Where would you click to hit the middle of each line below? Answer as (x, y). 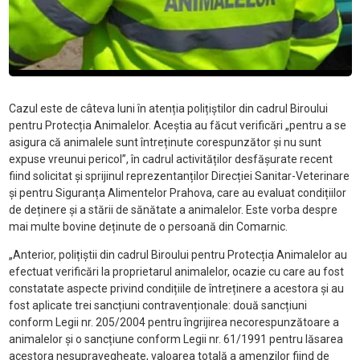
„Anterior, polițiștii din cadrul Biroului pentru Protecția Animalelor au (178, 255)
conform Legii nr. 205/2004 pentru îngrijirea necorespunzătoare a (174, 323)
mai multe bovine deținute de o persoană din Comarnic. (148, 227)
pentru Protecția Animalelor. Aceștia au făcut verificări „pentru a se (177, 126)
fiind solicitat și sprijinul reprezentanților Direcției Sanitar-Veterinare (179, 176)
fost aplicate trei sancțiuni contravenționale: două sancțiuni (157, 306)
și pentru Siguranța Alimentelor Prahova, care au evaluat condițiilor (177, 193)
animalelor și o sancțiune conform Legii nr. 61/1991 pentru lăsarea (176, 340)
